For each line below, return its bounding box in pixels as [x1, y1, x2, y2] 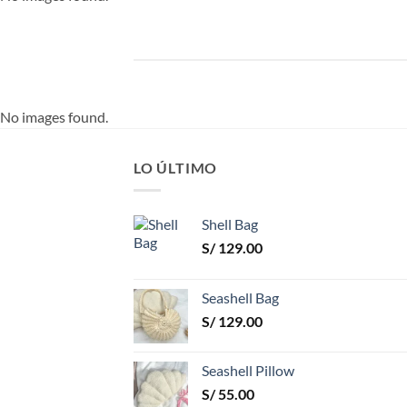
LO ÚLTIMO [134, 159, 218, 176]
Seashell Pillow [202, 361, 294, 379]
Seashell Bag [202, 288, 279, 306]
